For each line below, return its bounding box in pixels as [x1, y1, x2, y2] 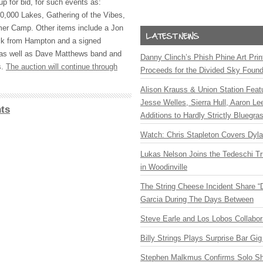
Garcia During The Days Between [140, 195, 254, 204]
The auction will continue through [6, 62, 117, 71]
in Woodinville [140, 163, 187, 171]
